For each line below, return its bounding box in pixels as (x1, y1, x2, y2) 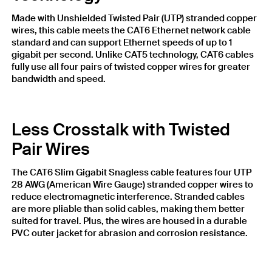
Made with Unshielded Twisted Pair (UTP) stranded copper (12, 12, 257, 25)
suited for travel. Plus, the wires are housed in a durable (12, 215, 247, 228)
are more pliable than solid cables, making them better (12, 203, 245, 216)
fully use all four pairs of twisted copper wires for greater (12, 61, 250, 73)
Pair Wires (12, 138, 90, 161)
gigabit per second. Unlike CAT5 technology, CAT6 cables (12, 49, 254, 61)
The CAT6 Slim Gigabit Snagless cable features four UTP (12, 166, 251, 179)
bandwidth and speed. (12, 73, 106, 86)
